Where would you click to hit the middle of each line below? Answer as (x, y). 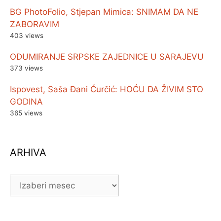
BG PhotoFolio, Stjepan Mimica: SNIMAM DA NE (104, 12)
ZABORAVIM (35, 24)
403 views (27, 36)
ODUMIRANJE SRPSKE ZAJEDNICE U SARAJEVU (107, 57)
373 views (26, 68)
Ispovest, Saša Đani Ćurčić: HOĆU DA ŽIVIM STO (107, 90)
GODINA (26, 102)
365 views (26, 113)
